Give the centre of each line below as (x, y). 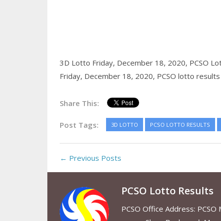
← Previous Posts (90, 158)
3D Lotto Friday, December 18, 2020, (124, 63)
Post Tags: (79, 125)
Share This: (79, 103)
